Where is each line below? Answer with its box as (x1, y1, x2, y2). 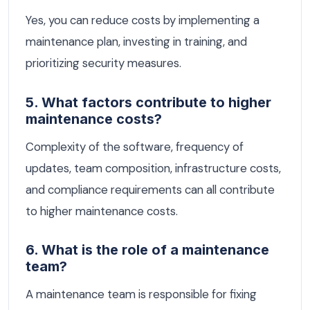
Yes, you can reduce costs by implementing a (26, 12, 259, 28)
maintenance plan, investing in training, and (26, 33, 247, 49)
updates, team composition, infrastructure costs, (26, 160, 281, 176)
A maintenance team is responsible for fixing (26, 286, 257, 302)
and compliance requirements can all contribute (26, 181, 275, 197)
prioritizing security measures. (26, 55, 181, 71)
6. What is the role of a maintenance (26, 241, 269, 259)
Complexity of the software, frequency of (26, 138, 244, 154)
